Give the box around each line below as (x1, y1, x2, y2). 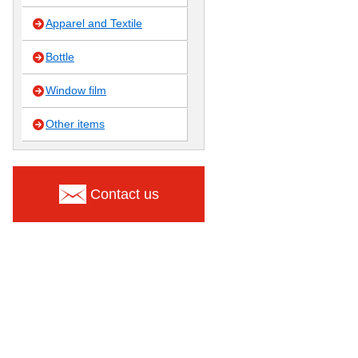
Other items (46, 117, 105, 130)
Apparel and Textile (46, 17, 142, 30)
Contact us (89, 186, 159, 202)
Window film (46, 84, 106, 97)
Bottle (46, 50, 74, 63)
